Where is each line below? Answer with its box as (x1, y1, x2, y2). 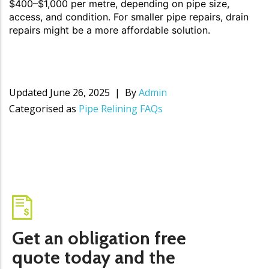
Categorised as (9, 101, 79, 115)
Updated (9, 85, 50, 99)
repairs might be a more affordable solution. (9, 23, 210, 36)
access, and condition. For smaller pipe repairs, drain (9, 10, 249, 23)
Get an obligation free (12, 226, 186, 249)
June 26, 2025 (50, 85, 110, 99)
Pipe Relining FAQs (79, 101, 163, 115)
